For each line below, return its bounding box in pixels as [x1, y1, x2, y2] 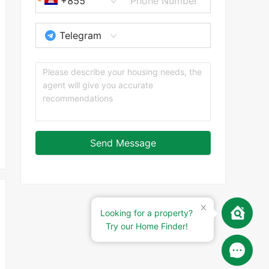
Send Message [90, 136, 156, 149]
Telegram [59, 29, 101, 41]
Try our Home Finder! [105, 220, 188, 231]
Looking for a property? [100, 207, 193, 218]
